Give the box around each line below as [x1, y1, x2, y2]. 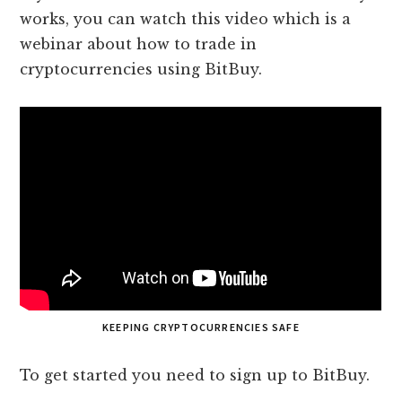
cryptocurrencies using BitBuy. [20, 59, 263, 78]
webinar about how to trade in [20, 34, 258, 53]
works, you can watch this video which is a [20, 9, 352, 28]
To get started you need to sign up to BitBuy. [20, 365, 371, 384]
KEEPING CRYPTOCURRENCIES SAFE [102, 319, 300, 334]
